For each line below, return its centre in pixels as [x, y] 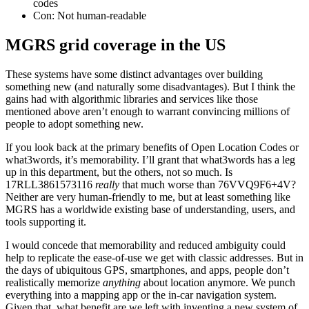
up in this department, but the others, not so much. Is [119, 172]
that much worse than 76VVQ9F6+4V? [208, 184]
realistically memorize [54, 282]
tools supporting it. [46, 221]
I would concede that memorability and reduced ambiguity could [146, 245]
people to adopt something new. [74, 123]
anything [122, 282]
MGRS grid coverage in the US [116, 44]
